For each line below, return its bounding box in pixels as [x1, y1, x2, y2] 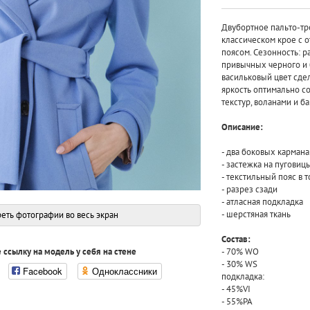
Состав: [221, 232, 250, 245]
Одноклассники [92, 264, 158, 277]
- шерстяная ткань [221, 208, 291, 220]
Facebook [23, 264, 63, 277]
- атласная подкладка [221, 195, 303, 208]
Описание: [221, 120, 263, 133]
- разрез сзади [221, 183, 277, 195]
